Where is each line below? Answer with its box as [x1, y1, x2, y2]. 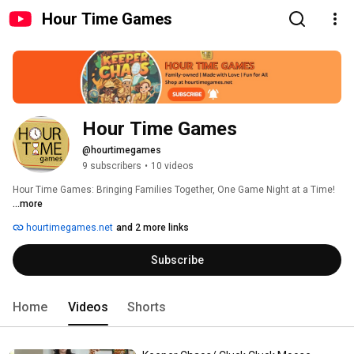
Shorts [127, 299, 166, 315]
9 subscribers [82, 160, 141, 172]
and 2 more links [116, 222, 189, 234]
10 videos [151, 160, 194, 172]
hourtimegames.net [24, 222, 113, 234]
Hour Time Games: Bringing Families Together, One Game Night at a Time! [13, 184, 337, 196]
